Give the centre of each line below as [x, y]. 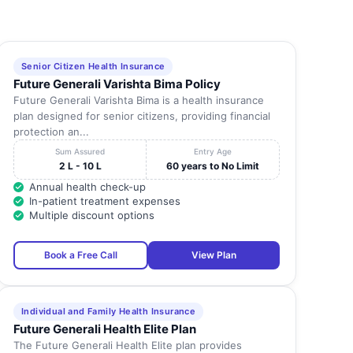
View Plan [214, 255]
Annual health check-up [87, 187]
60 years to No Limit [213, 166]
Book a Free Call [80, 255]
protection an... [51, 132]
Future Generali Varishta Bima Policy [117, 84]
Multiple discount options [91, 216]
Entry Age [213, 152]
